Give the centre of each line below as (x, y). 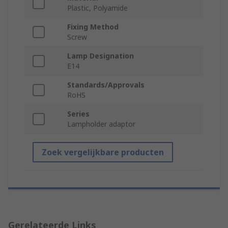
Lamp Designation (101, 56)
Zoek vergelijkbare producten (103, 152)
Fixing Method (93, 27)
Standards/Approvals (106, 85)
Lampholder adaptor (101, 124)
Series (78, 114)
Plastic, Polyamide (97, 8)
